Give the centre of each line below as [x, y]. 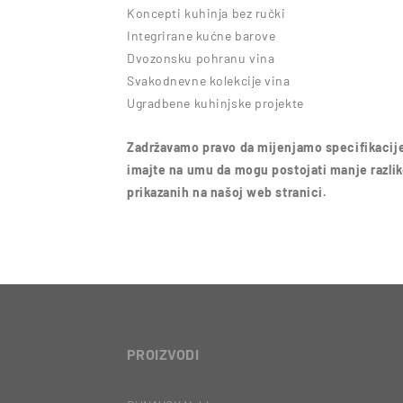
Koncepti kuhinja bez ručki [206, 13]
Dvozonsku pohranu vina [201, 58]
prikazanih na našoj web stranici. [227, 192]
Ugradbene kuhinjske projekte [215, 103]
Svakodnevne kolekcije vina [209, 81]
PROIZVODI [163, 354]
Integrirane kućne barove [201, 36]
